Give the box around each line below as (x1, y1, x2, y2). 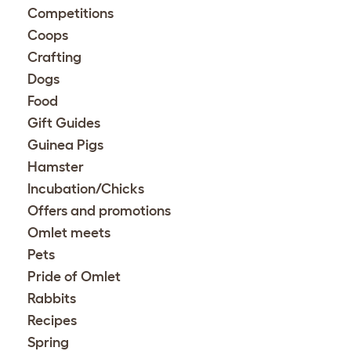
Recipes (27, 312, 77, 328)
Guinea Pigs (27, 136, 103, 153)
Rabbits (27, 290, 76, 306)
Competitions (27, 5, 114, 21)
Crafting (27, 49, 81, 65)
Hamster (27, 158, 84, 175)
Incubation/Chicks (27, 180, 144, 197)
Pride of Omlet (27, 268, 121, 284)
